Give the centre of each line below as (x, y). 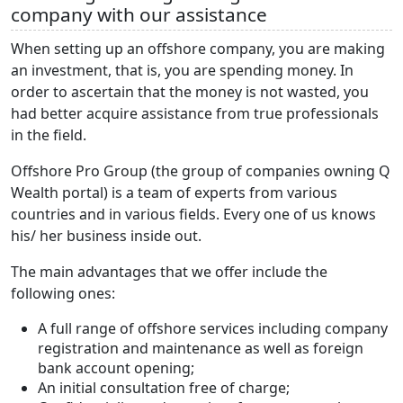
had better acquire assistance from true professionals (195, 113)
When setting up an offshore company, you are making (198, 48)
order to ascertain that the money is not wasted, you (190, 91)
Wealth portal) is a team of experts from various (174, 192)
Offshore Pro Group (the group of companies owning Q (201, 170)
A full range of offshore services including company (213, 328)
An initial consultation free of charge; (164, 387)
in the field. (49, 134)
